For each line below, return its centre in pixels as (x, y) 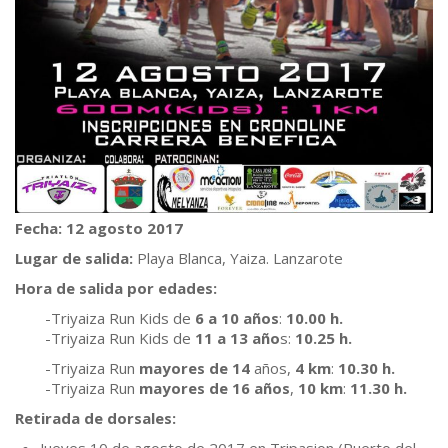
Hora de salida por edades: (116, 288)
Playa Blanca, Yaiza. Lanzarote (238, 258)
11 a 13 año (235, 338)
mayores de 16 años (214, 388)
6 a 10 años (235, 318)
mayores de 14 (194, 368)
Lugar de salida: (74, 258)
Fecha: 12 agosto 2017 (99, 228)
